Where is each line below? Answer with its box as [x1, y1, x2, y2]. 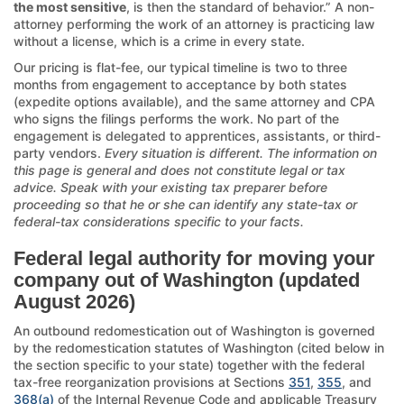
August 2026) [14, 289, 135, 313]
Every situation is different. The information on [105, 144, 377, 161]
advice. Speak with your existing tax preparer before [14, 179, 327, 195]
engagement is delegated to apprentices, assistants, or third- [14, 127, 381, 143]
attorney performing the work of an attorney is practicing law [14, 15, 375, 32]
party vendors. [14, 144, 105, 161]
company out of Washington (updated [14, 268, 360, 291]
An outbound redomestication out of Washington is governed [14, 322, 375, 338]
